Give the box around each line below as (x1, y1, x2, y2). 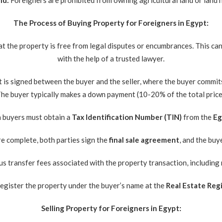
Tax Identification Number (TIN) (72, 112, 182, 121)
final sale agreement (109, 135, 179, 144)
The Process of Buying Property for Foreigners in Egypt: (13, 18, 209, 27)
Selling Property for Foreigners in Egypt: (41, 204, 181, 213)
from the (182, 112, 213, 121)
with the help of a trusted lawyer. (57, 54, 165, 63)
